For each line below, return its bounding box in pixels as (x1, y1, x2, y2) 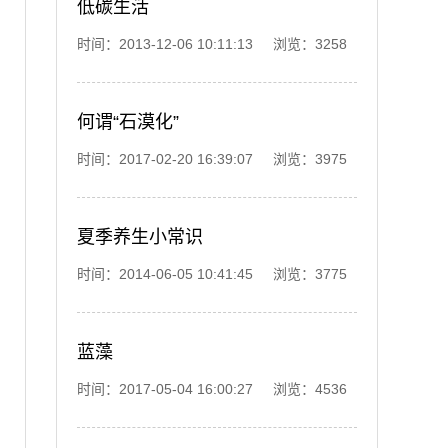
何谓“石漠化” (77, 112, 179, 132)
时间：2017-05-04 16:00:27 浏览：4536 (77, 381, 347, 397)
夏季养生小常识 (77, 227, 203, 247)
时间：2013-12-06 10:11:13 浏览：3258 (77, 36, 347, 52)
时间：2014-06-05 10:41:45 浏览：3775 (77, 266, 347, 282)
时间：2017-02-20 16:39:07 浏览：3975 (77, 151, 347, 167)
